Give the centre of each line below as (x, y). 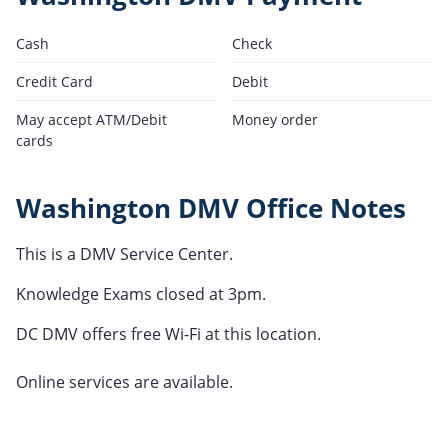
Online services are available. (124, 382)
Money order (275, 120)
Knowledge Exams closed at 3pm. (141, 294)
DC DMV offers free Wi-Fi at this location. (170, 334)
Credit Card (54, 82)
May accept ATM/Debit (91, 120)
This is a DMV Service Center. (124, 254)
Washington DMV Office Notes (211, 209)
